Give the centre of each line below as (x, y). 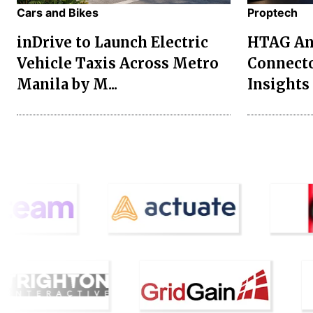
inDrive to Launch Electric (112, 42)
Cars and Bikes (58, 12)
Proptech (272, 12)
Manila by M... (67, 84)
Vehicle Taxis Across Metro (118, 63)
